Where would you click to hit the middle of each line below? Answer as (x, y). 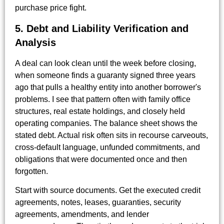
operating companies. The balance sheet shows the (106, 123)
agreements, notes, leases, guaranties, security (98, 202)
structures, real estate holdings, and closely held (100, 111)
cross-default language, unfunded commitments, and (107, 147)
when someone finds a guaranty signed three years (105, 75)
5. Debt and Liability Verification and (102, 28)
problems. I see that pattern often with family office (103, 99)
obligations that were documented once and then (101, 159)
